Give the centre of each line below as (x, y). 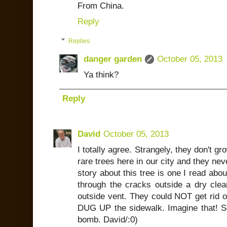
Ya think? (101, 74)
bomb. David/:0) (108, 219)
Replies (79, 41)
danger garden (113, 59)
